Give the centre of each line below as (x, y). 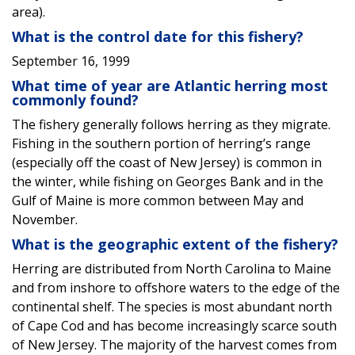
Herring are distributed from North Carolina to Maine (172, 268)
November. (45, 219)
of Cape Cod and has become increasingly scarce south (174, 325)
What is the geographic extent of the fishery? (175, 244)
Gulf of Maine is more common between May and (158, 200)
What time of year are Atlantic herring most (170, 85)
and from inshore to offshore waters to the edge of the (176, 287)
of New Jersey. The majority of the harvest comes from (174, 344)
